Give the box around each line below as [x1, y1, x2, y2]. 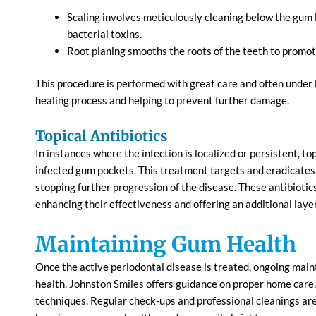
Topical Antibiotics [35, 126, 167, 145]
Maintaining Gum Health [35, 230, 296, 257]
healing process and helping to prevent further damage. [35, 94, 289, 107]
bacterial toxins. [67, 27, 144, 40]
